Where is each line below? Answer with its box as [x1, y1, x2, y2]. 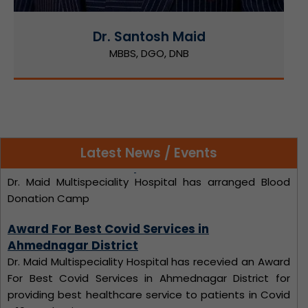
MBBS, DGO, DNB [109, 45, 189, 60]
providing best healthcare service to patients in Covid [8, 245, 290, 261]
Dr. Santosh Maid [92, 27, 206, 46]
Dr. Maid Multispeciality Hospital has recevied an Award [8, 212, 290, 228]
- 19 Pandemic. [8, 262, 82, 277]
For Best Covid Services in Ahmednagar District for [8, 229, 290, 244]
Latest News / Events [80, 143, 217, 162]
